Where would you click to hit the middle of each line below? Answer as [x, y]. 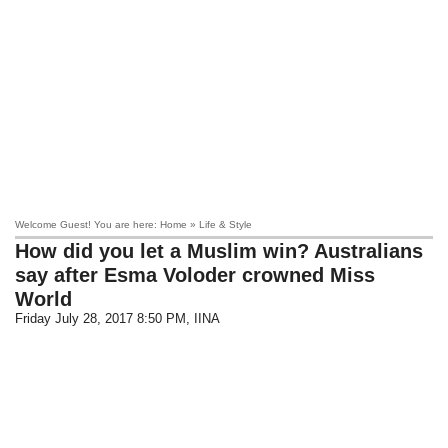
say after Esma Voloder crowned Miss [195, 275]
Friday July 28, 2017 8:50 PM [101, 318]
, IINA [203, 318]
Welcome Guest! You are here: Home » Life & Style [134, 224]
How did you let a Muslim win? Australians [219, 251]
